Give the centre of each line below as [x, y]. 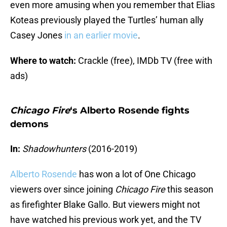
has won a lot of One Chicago [136, 174]
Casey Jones [37, 35]
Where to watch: [44, 61]
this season [189, 190]
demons [29, 124]
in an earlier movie [101, 35]
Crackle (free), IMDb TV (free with [145, 61]
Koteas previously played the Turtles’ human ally [107, 20]
